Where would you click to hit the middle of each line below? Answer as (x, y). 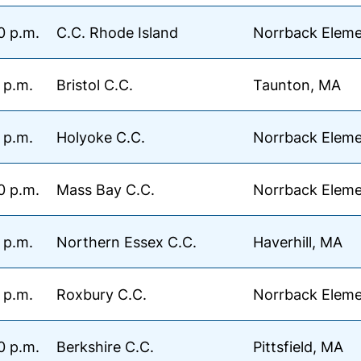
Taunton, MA (297, 85)
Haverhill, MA (298, 242)
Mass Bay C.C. (106, 189)
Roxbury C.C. (102, 294)
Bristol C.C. (95, 85)
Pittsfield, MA (298, 346)
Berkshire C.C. (105, 346)
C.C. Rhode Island (117, 32)
